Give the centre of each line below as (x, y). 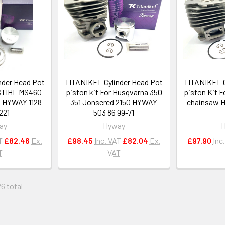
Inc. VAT (107, 141)
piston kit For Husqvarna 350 (114, 92)
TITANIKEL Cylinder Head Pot (114, 82)
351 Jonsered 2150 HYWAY (114, 102)
